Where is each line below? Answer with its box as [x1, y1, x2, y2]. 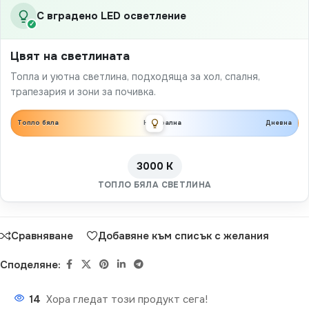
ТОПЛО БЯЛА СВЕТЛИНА [97, 179, 212, 191]
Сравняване [11, 228, 73, 243]
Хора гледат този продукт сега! [46, 292, 208, 307]
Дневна [266, 119, 292, 128]
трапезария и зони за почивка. [10, 86, 156, 99]
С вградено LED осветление [37, 9, 186, 23]
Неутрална [143, 119, 181, 128]
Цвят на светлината [10, 49, 130, 64]
